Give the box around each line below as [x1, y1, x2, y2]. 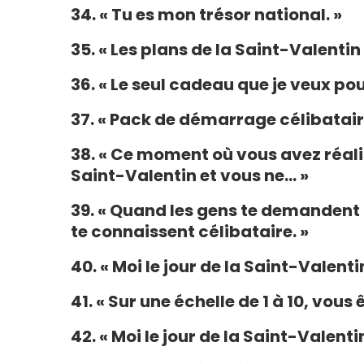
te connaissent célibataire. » [71, 220, 309, 243]
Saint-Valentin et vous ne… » [71, 164, 309, 187]
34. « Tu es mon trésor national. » [71, 3, 342, 26]
